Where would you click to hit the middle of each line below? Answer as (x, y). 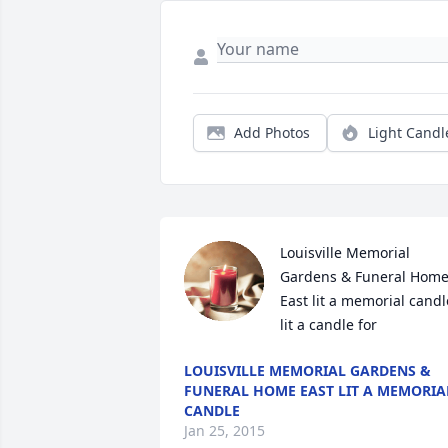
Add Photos (272, 133)
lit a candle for (328, 325)
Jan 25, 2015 (224, 431)
